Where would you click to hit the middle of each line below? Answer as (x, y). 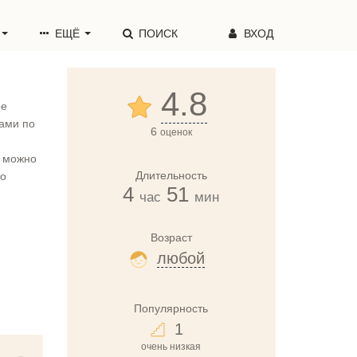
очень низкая (171, 346)
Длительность (171, 175)
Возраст (171, 237)
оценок (176, 132)
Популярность (171, 308)
